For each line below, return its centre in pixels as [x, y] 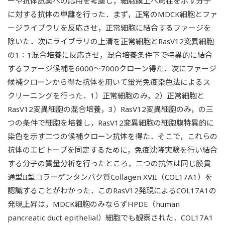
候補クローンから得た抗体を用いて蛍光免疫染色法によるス [109, 82]
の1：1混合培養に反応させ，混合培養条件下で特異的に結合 [110, 54]
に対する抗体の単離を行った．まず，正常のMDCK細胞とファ [113, 14]
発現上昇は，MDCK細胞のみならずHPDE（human [94, 204]
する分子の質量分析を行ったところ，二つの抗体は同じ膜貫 [109, 163]
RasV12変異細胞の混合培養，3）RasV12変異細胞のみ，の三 [110, 109]
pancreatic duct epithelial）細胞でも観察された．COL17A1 [110, 217]
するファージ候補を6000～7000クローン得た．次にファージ [112, 68]
